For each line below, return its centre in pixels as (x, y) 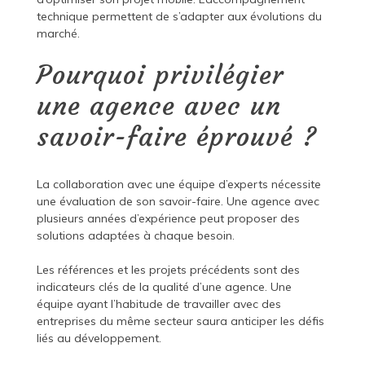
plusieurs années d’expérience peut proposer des (168, 219)
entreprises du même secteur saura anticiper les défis (180, 321)
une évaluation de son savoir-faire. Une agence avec (178, 202)
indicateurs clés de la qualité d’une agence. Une (164, 287)
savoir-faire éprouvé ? (176, 137)
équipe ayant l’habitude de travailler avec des (158, 304)
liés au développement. (99, 339)
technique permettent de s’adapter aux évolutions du (179, 17)
